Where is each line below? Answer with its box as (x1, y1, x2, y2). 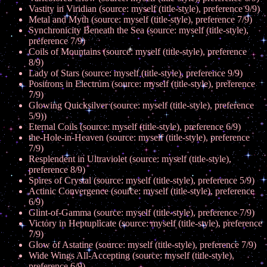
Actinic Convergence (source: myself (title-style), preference (29, 186, 254, 196)
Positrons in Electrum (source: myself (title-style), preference (29, 79, 255, 89)
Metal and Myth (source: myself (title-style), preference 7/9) (29, 14, 252, 24)
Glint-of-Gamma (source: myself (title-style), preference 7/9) (29, 207, 254, 218)
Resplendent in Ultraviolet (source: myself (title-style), (29, 154, 231, 164)
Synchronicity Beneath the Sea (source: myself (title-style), (29, 25, 249, 35)
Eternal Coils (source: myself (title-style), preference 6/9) (29, 122, 241, 132)
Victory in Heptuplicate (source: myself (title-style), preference (29, 218, 262, 228)
